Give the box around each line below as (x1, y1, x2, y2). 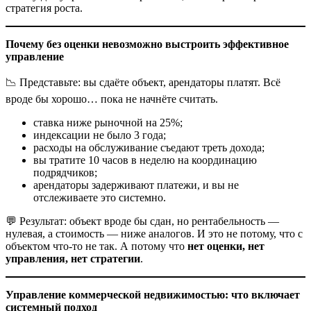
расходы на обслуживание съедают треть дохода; (33, 142, 264, 154)
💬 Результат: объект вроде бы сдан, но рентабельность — (6, 215, 279, 228)
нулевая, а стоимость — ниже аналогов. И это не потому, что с (6, 228, 303, 240)
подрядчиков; (33, 167, 97, 179)
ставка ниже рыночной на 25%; (33, 117, 183, 129)
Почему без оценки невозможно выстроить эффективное (6, 38, 289, 51)
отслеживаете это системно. (33, 192, 166, 204)
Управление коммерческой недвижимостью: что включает (6, 289, 300, 301)
